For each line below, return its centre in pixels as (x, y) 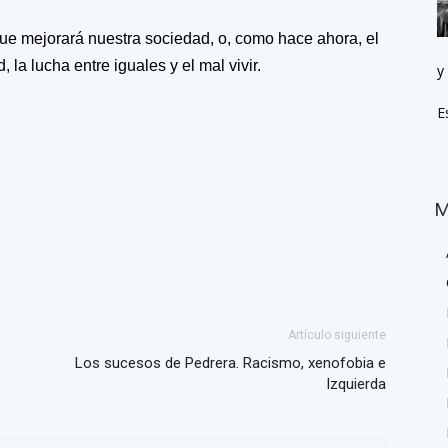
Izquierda (356, 384)
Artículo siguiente (337, 335)
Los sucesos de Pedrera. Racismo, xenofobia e (230, 363)
